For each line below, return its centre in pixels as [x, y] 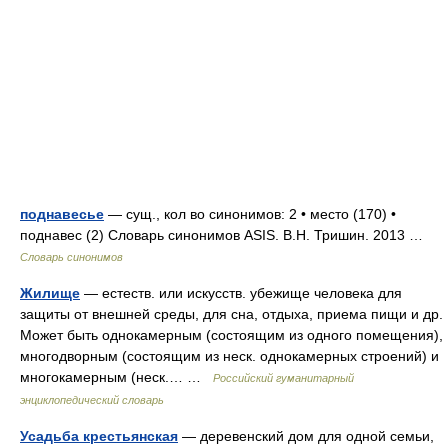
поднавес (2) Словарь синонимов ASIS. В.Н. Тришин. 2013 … [225, 235]
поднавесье [62, 214]
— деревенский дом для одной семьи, [306, 436]
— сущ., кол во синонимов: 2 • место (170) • [250, 214]
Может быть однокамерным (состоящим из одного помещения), [231, 335]
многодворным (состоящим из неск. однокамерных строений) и [229, 356]
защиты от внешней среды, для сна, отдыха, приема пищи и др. [231, 314]
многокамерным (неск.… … [116, 377]
